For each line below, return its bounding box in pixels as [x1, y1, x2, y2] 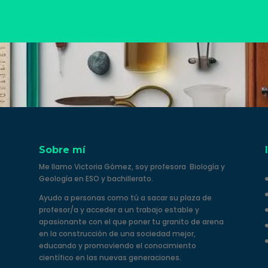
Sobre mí [38, 144, 86, 156]
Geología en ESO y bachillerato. [38, 173, 153, 184]
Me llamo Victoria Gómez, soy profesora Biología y [38, 162, 225, 172]
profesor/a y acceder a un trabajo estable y [38, 205, 199, 215]
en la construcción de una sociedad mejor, [38, 229, 196, 239]
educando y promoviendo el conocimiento [38, 240, 196, 251]
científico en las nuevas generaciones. [38, 252, 181, 263]
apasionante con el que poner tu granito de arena [38, 217, 224, 227]
